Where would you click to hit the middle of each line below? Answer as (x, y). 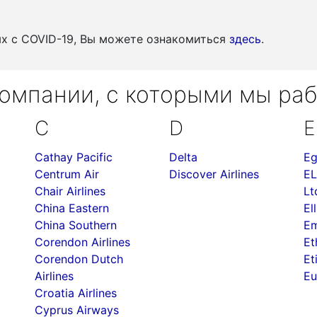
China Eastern (72, 208)
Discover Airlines (214, 174)
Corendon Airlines (82, 242)
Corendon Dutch (79, 259)
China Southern (76, 225)
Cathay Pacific (74, 157)
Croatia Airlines (76, 293)
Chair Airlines (70, 191)
